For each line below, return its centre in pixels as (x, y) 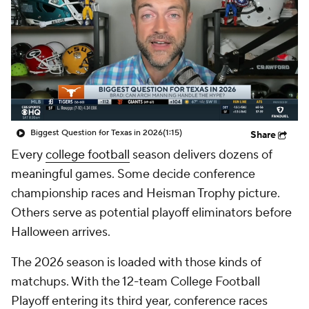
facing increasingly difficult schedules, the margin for (154, 294)
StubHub (168, 29)
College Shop (81, 29)
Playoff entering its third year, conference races (139, 256)
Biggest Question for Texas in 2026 (97, 87)
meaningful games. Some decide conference (133, 129)
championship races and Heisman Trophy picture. (146, 148)
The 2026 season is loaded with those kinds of (136, 217)
